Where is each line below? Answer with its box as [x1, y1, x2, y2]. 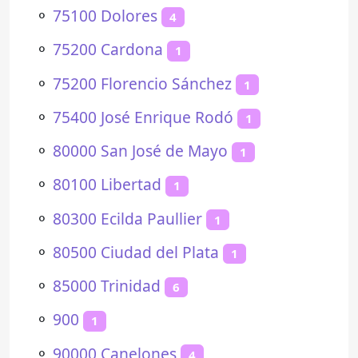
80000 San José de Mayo [53, 140, 228, 161]
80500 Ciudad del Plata [53, 241, 219, 263]
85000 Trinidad [53, 275, 161, 296]
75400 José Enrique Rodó [53, 105, 233, 128]
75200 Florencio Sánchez [53, 72, 232, 94]
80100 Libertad [53, 173, 161, 196]
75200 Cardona [53, 38, 163, 61]
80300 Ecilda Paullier [53, 207, 202, 229]
